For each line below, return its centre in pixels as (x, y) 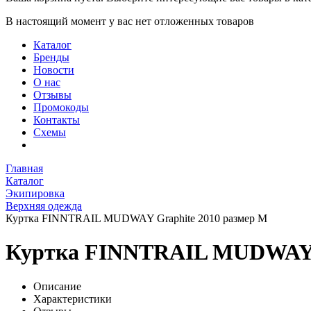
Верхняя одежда (44, 205)
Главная (24, 168)
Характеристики (73, 299)
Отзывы (52, 94)
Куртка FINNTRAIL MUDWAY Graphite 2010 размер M (136, 218)
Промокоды (61, 107)
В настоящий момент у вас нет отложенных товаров (130, 21)
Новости (54, 69)
